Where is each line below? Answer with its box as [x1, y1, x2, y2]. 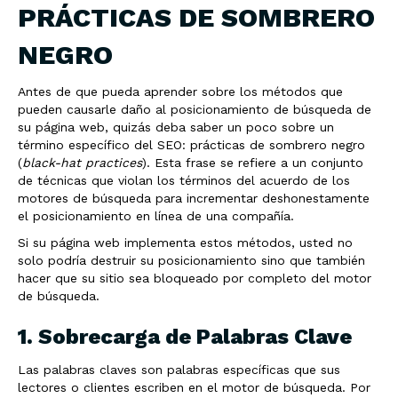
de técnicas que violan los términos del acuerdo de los [18, 173, 350, 187]
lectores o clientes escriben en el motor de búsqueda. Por [18, 380, 370, 394]
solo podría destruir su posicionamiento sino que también [18, 253, 365, 267]
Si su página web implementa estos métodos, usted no [18, 235, 353, 250]
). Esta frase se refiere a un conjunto [142, 155, 363, 170]
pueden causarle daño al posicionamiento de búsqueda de [18, 102, 371, 116]
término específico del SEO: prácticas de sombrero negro [18, 138, 365, 152]
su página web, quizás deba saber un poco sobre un [18, 120, 334, 134]
